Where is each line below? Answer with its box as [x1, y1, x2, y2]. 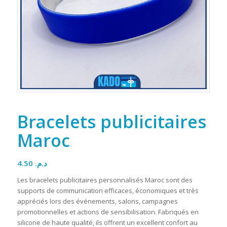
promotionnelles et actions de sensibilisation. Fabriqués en [17, 207, 199, 216]
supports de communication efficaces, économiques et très [17, 185, 199, 195]
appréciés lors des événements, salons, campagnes [17, 196, 178, 206]
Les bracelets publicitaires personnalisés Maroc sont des [17, 175, 193, 184]
